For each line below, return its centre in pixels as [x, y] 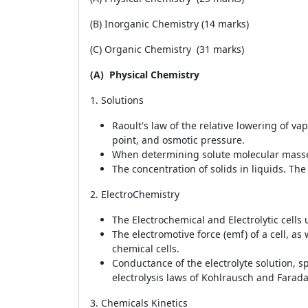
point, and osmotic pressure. [178, 140]
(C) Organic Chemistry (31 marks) [167, 49]
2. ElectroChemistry [135, 194]
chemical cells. [146, 249]
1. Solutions [117, 100]
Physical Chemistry [154, 75]
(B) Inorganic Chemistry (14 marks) [169, 24]
